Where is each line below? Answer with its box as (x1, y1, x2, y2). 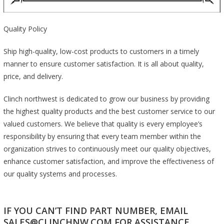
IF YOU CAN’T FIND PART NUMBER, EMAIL (3, 204, 188, 217)
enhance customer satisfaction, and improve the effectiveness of (3, 156, 214, 166)
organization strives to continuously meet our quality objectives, (3, 144, 211, 154)
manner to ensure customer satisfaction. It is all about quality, (3, 59, 204, 69)
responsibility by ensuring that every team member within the (3, 131, 201, 141)
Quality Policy (3, 24, 47, 34)
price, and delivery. (3, 71, 63, 81)
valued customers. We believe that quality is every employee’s (3, 119, 202, 129)
